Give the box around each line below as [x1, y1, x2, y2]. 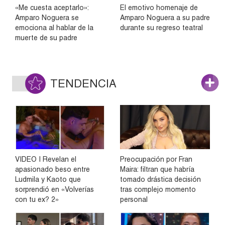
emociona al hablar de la [15, 23, 93, 32]
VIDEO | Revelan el [15, 155, 76, 163]
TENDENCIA [50, 77, 117, 90]
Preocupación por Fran [120, 155, 192, 163]
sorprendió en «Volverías [15, 185, 94, 193]
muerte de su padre [15, 33, 77, 42]
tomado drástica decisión [120, 175, 201, 183]
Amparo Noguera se [15, 13, 79, 22]
